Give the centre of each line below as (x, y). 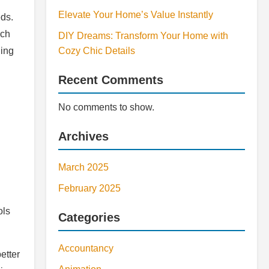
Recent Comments (111, 80)
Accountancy (86, 248)
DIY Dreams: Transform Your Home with (143, 36)
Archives (83, 136)
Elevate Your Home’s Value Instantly (136, 15)
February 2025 (89, 188)
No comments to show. (106, 107)
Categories (89, 217)
